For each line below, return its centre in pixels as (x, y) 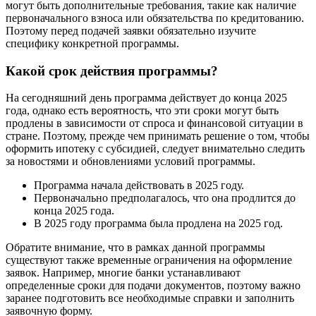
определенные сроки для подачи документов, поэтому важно (153, 286)
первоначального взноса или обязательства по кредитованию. (155, 18)
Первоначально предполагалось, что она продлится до (165, 198)
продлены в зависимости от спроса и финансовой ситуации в (154, 123)
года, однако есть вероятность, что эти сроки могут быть (142, 111)
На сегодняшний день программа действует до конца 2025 (146, 98)
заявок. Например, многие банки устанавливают (123, 273)
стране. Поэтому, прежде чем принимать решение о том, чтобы (158, 136)
